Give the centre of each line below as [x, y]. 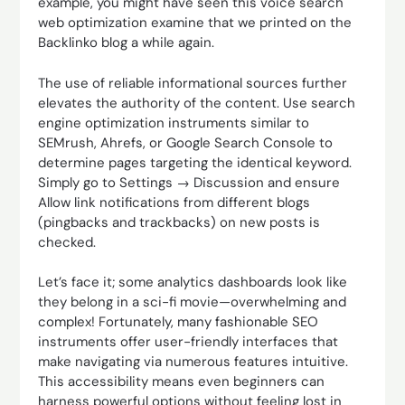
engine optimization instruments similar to [174, 122]
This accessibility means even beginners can [182, 381]
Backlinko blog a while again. [127, 42]
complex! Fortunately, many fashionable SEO [179, 322]
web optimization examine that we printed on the [195, 23]
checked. [67, 242]
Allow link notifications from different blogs [174, 202]
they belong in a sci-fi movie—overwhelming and [193, 302]
